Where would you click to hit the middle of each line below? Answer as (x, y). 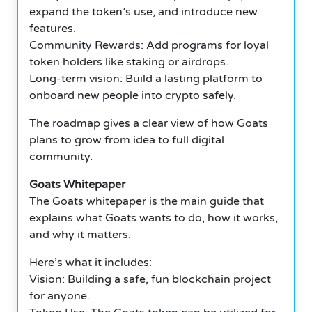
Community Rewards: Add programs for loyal (149, 45)
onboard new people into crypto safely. (133, 95)
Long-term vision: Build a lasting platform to (146, 78)
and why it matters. (80, 234)
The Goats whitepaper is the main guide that (147, 201)
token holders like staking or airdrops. (129, 62)
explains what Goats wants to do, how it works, (154, 218)
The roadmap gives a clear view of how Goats (149, 123)
